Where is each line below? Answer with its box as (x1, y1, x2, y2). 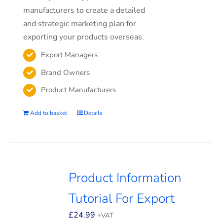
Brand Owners (41, 67, 90, 77)
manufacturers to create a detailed (23, 5, 146, 16)
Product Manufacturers (41, 85, 116, 95)
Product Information (69, 169, 182, 186)
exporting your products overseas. (23, 32, 145, 42)
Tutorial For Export (69, 189, 175, 207)
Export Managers (41, 50, 98, 60)
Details (84, 109, 103, 117)
